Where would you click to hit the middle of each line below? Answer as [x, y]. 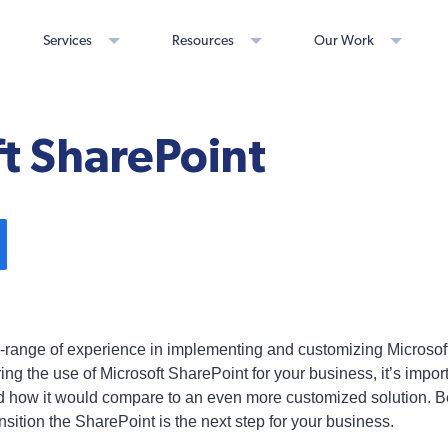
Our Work [344, 41]
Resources [203, 41]
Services [67, 41]
